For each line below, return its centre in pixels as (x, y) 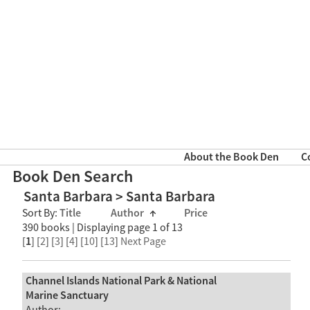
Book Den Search (73, 177)
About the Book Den (231, 158)
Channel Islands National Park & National (121, 281)
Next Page (143, 242)
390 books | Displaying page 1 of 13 (102, 228)
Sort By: (41, 213)
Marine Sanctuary (67, 295)
